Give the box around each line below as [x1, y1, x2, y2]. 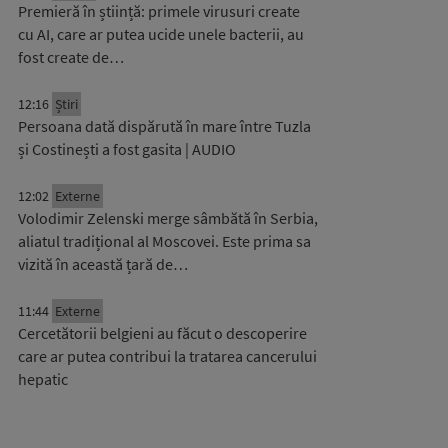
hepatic [18, 369, 68, 389]
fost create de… [18, 47, 124, 67]
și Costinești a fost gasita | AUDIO [18, 139, 236, 159]
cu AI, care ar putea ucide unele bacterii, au [18, 24, 304, 44]
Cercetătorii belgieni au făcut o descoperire [18, 323, 307, 343]
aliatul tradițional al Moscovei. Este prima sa [18, 231, 311, 251]
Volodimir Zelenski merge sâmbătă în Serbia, [18, 208, 318, 228]
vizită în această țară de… [18, 254, 188, 274]
